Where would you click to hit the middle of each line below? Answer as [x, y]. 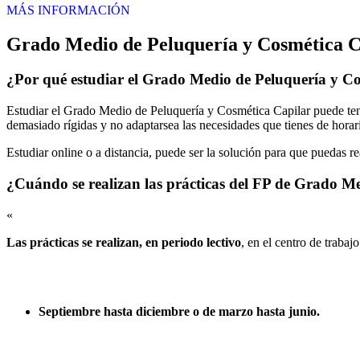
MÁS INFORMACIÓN [68, 10]
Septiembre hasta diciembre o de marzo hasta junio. [179, 311]
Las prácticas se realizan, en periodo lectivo [124, 242]
